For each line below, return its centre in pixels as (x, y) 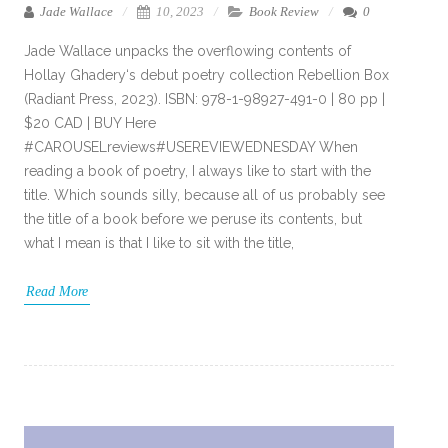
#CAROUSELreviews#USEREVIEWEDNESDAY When (191, 147)
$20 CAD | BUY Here (90, 123)
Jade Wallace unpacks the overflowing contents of (187, 51)
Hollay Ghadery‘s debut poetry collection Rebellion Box (206, 75)
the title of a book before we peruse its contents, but (193, 219)
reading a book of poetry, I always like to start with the (197, 171)
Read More (57, 291)
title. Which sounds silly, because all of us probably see (204, 195)
